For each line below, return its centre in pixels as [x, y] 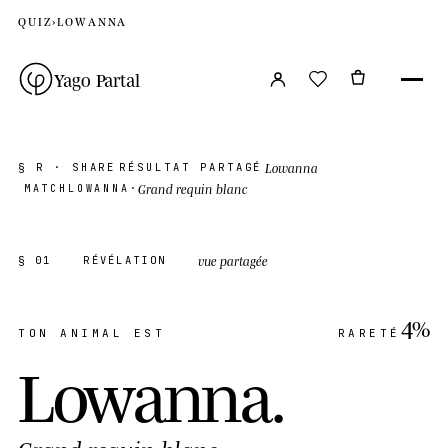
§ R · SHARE [67, 167]
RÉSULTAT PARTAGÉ [191, 167]
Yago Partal [97, 79]
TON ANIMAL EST [92, 333]
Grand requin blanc [193, 188]
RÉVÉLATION [125, 260]
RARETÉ [369, 333]
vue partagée [233, 260]
